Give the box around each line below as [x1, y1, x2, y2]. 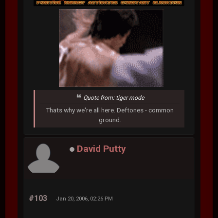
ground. [98, 115, 121, 124]
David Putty [77, 143, 127, 155]
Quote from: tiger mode [83, 94, 144, 102]
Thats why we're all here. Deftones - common [46, 106, 174, 114]
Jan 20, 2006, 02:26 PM [56, 195, 113, 202]
